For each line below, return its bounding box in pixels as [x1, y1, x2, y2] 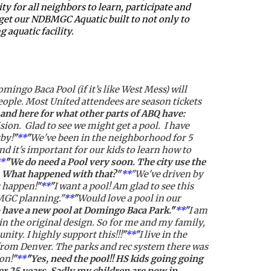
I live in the [139, 229, 187, 240]
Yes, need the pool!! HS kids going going [30, 253, 203, 264]
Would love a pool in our [77, 192, 181, 204]
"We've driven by [130, 168, 203, 180]
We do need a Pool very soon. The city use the [9, 156, 206, 168]
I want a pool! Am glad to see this [53, 180, 194, 192]
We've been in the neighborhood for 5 [30, 132, 193, 143]
